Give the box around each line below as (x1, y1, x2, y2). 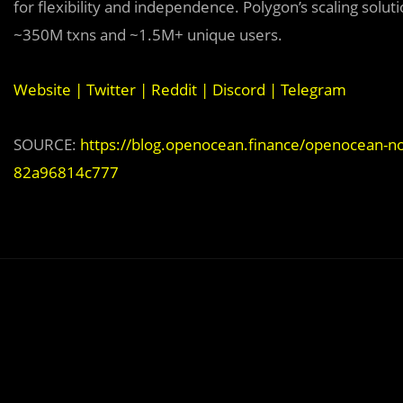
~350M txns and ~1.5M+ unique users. (13, 24, 282, 46)
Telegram (281, 79, 346, 101)
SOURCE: (13, 134, 80, 156)
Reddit (151, 79, 197, 101)
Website (13, 79, 71, 101)
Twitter (86, 79, 136, 101)
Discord (212, 79, 265, 101)
